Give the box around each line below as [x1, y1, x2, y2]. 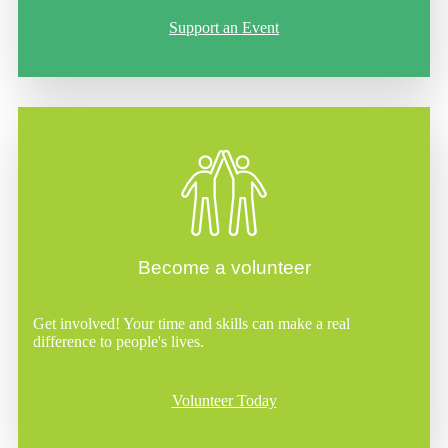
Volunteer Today [171, 392, 277, 410]
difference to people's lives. [33, 333, 204, 351]
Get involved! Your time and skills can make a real [33, 315, 350, 333]
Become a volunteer [137, 257, 311, 279]
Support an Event [169, 19, 279, 37]
